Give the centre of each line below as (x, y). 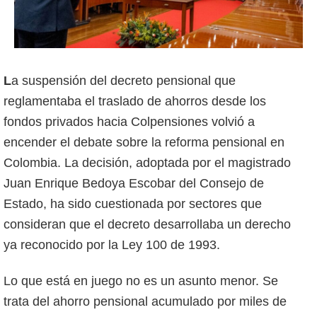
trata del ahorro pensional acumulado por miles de (145, 302)
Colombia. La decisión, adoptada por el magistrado (147, 162)
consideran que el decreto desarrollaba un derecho (147, 224)
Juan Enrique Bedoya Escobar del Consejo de (134, 183)
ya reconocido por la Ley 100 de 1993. (112, 244)
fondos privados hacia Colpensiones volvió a (129, 121)
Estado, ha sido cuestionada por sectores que (133, 203)
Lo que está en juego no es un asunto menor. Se (141, 281)
